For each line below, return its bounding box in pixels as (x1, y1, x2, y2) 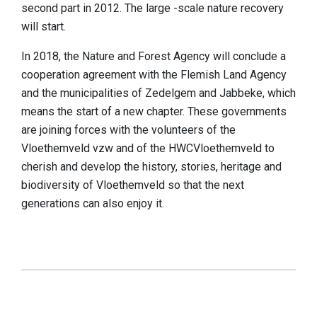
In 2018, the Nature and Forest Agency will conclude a (21, 50, 286, 64)
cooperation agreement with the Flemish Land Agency (21, 68, 287, 82)
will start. (21, 20, 69, 34)
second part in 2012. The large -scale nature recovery (21, 1, 284, 16)
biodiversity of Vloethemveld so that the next (21, 178, 244, 192)
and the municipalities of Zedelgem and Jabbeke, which (21, 86, 296, 100)
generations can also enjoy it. (21, 197, 164, 211)
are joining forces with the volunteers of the (21, 123, 236, 137)
